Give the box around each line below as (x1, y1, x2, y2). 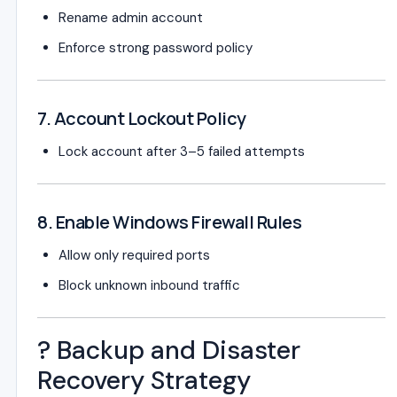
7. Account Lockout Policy (37, 106, 246, 130)
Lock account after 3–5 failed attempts (58, 143, 305, 160)
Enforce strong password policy (58, 39, 253, 57)
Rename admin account (58, 9, 203, 27)
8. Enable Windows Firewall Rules (37, 210, 301, 234)
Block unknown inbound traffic (58, 276, 240, 294)
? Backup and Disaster (37, 334, 300, 367)
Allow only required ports (58, 246, 210, 264)
